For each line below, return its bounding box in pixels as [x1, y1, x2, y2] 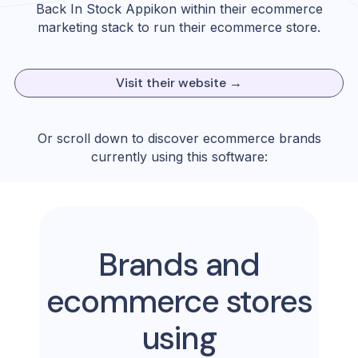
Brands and [97, 244, 260, 285]
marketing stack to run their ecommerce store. [38, 19, 320, 35]
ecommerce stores [46, 280, 312, 322]
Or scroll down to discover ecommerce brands [37, 130, 321, 146]
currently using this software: [90, 149, 268, 165]
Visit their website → [116, 74, 242, 91]
